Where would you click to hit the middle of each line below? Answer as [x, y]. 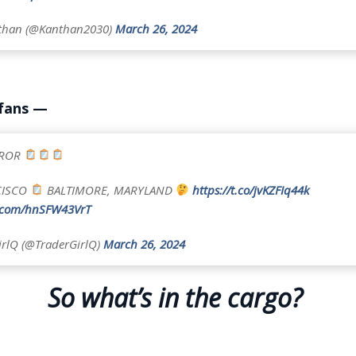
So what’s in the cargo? [178, 297]
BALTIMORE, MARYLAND [109, 190]
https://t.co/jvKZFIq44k [250, 190]
